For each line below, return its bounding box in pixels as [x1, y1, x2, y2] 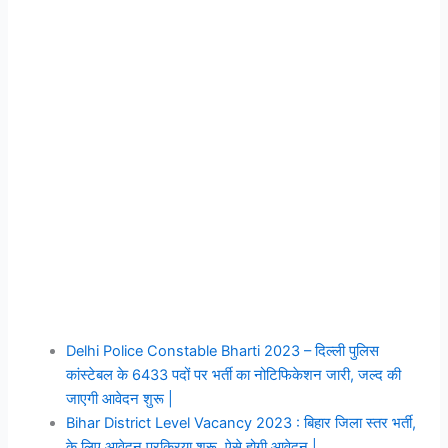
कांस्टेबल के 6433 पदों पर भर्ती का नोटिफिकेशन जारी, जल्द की [66, 365, 402, 384]
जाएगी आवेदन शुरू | [66, 389, 174, 408]
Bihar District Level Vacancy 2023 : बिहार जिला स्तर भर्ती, [66, 413, 417, 432]
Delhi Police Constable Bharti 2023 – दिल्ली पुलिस [66, 341, 380, 360]
